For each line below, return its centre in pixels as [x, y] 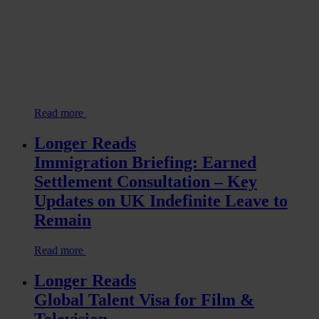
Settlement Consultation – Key [146, 182]
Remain [63, 220]
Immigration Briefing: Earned [145, 163]
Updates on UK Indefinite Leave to [161, 201]
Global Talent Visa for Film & [144, 299]
